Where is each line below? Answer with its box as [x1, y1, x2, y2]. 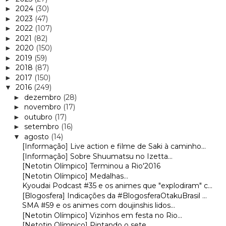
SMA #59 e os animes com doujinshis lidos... [22, 201, 175, 210]
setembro [24, 122, 61, 132]
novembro [24, 102, 63, 112]
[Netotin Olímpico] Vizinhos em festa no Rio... [22, 210, 182, 220]
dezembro [24, 92, 63, 102]
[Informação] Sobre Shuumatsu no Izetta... [22, 151, 173, 161]
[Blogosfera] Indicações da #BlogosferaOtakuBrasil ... [22, 191, 207, 200]
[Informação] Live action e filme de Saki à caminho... [22, 142, 206, 151]
